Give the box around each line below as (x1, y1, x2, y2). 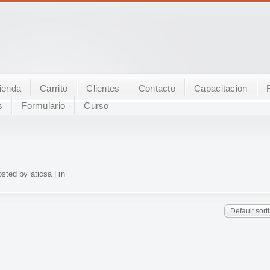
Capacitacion (194, 83, 248, 93)
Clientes (86, 83, 120, 93)
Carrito (40, 83, 68, 93)
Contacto (138, 83, 176, 93)
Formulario (21, 101, 66, 111)
